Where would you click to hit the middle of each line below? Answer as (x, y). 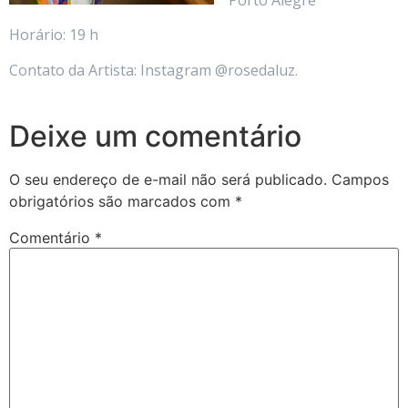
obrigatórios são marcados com (122, 202)
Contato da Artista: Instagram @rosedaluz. (153, 70)
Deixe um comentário (155, 137)
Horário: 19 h (54, 35)
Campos (360, 180)
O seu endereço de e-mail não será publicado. (168, 180)
